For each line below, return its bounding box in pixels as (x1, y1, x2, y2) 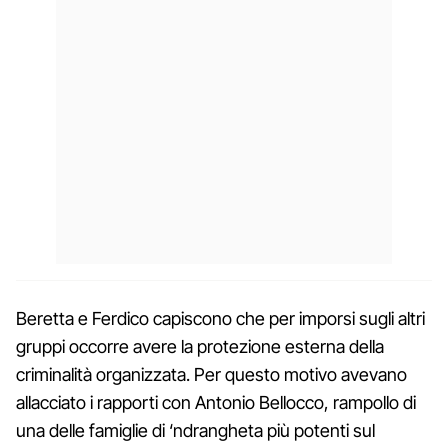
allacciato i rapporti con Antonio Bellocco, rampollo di (16, 391, 416, 413)
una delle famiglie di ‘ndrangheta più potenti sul (16, 419, 375, 441)
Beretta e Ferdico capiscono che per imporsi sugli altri (16, 307, 425, 329)
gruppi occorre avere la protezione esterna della (16, 335, 384, 357)
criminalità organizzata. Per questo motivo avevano (16, 363, 407, 385)
